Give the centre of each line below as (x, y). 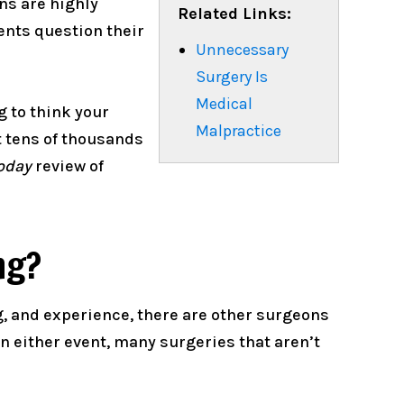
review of (68, 166)
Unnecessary (242, 50)
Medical (224, 104)
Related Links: (234, 14)
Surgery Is (232, 77)
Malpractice (239, 131)
